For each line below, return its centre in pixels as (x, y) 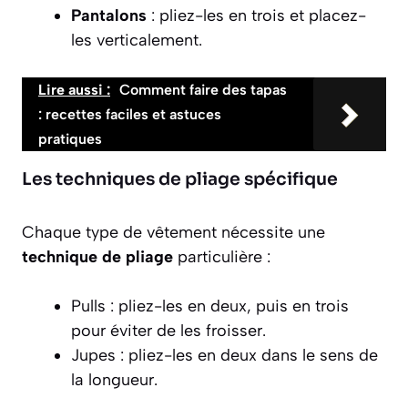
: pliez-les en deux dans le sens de (247, 356)
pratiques (70, 139)
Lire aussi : (74, 90)
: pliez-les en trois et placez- (256, 16)
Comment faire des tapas (203, 90)
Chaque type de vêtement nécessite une (173, 233)
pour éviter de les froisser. (168, 331)
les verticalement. (137, 41)
